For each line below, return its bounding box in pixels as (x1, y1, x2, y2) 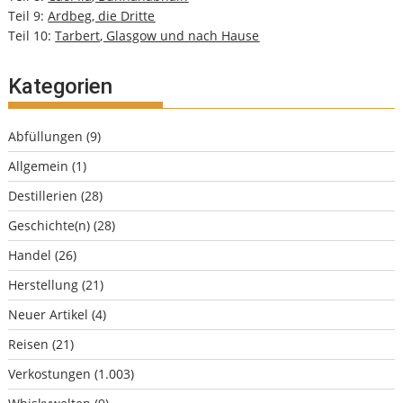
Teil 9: (8, 7, 49, 25)
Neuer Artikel (8, 306, 89, 324)
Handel (8, 246, 52, 264)
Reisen (8, 336, 49, 354)
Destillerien (8, 187, 78, 205)
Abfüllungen (8, 128, 84, 146)
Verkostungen (8, 365, 92, 383)
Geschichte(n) (8, 217, 91, 235)
